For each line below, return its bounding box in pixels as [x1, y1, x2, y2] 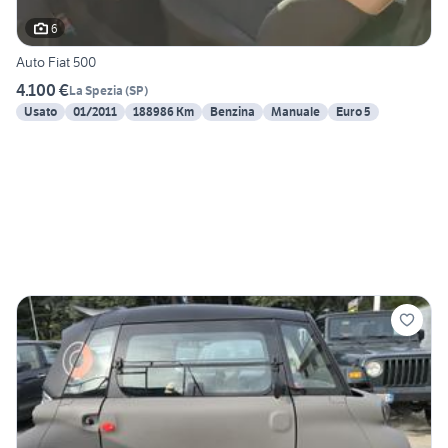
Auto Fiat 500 [16, 53, 96, 72]
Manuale [271, 104, 320, 120]
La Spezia [69, 82, 123, 98]
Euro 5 [336, 104, 371, 120]
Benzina [210, 104, 255, 120]
